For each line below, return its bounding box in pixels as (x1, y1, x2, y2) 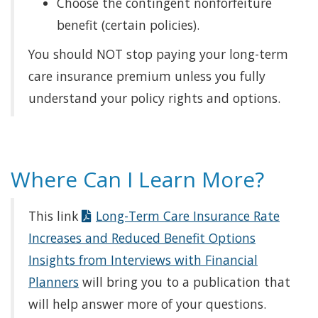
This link (28, 207, 82, 224)
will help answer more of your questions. (28, 295, 266, 312)
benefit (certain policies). (57, 16, 199, 33)
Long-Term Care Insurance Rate (96, 207, 280, 224)
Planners (28, 273, 79, 290)
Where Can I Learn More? (11, 165, 264, 194)
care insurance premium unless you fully (28, 67, 265, 84)
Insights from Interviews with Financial (28, 251, 258, 268)
